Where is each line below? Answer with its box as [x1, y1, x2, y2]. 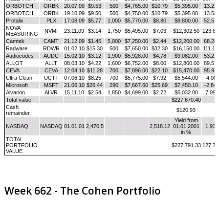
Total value [5, 97, 31, 103]
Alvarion [5, 89, 25, 95]
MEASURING [5, 31, 38, 37]
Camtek [5, 38, 24, 44]
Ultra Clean [5, 75, 32, 81]
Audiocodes [5, 53, 34, 59]
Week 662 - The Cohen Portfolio [4, 184, 161, 197]
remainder [5, 110, 30, 116]
